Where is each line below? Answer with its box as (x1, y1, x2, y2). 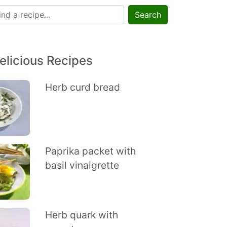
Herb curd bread (45, 81, 120, 93)
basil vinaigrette (45, 159, 119, 171)
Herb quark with (45, 209, 118, 221)
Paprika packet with (45, 145, 136, 157)
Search (135, 10, 161, 20)
